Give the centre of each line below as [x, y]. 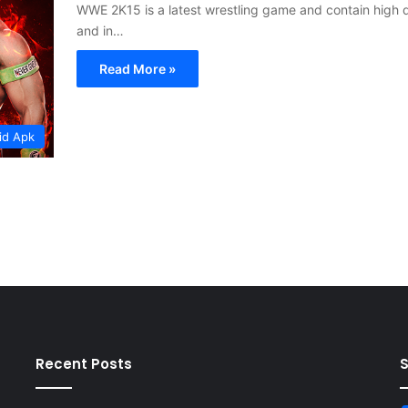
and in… [100, 30]
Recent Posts [83, 363]
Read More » [138, 68]
